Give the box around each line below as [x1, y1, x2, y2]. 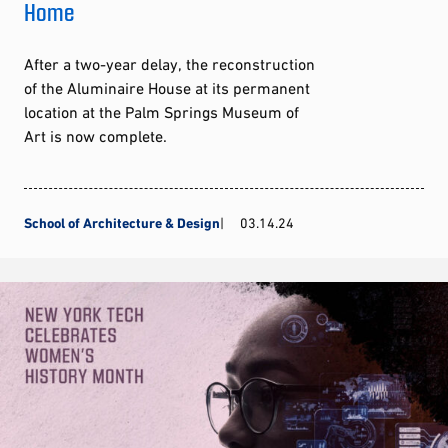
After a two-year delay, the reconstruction [24, 55, 315, 74]
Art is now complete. [24, 127, 167, 146]
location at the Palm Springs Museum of [24, 103, 299, 122]
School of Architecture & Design [24, 215, 220, 232]
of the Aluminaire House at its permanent [24, 79, 310, 98]
